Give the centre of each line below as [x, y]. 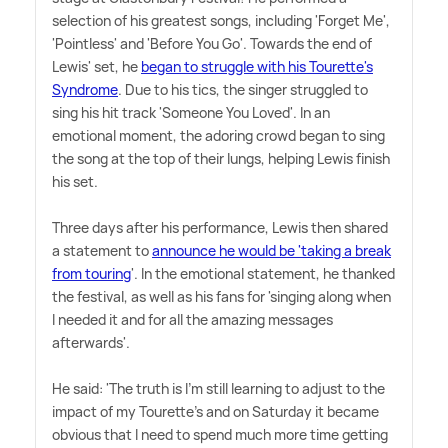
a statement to [102, 250]
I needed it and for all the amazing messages [192, 319]
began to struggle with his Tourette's [257, 66]
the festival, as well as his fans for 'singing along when [221, 296]
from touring [91, 273]
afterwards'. [91, 342]
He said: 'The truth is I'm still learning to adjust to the [218, 388]
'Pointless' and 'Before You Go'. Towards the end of [212, 43]
